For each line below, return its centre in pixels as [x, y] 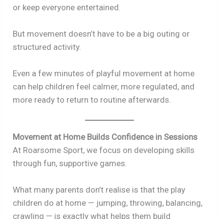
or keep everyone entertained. [67, 7]
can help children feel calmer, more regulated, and [104, 86]
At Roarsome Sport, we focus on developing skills [104, 150]
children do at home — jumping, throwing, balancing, [108, 203]
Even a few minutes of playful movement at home [104, 73]
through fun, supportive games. [70, 164]
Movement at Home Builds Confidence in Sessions [105, 137]
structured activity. [47, 47]
